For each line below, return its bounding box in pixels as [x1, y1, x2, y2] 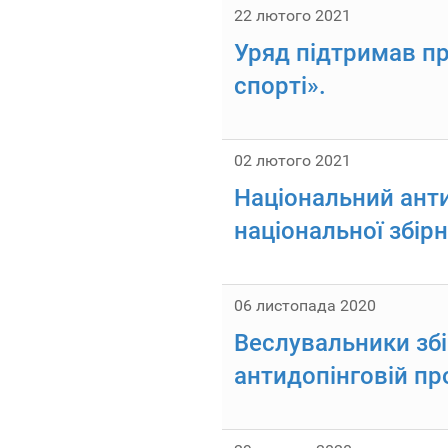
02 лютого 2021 [234, 151, 351, 170]
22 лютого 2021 [234, 6, 351, 25]
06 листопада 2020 [234, 296, 376, 315]
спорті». [234, 72, 326, 100]
